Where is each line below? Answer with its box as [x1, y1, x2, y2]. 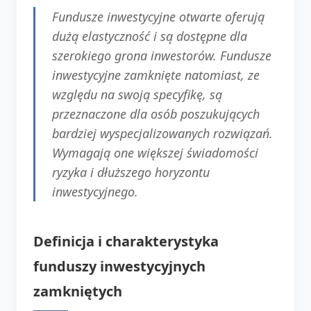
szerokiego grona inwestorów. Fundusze [52, 47, 271, 64]
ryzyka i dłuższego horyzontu [52, 163, 210, 180]
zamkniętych [33, 281, 122, 301]
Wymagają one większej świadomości [52, 144, 258, 161]
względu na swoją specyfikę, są [52, 85, 222, 103]
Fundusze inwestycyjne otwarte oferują [52, 8, 264, 25]
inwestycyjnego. [52, 183, 138, 200]
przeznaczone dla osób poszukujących [52, 105, 260, 122]
